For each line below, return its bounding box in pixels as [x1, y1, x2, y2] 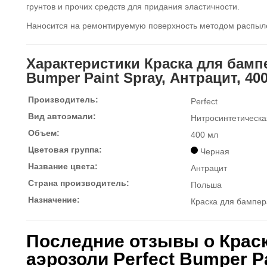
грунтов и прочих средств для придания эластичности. [26, 2, 240, 11]
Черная [200, 147, 229, 156]
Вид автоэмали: [28, 111, 96, 121]
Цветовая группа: [28, 145, 102, 154]
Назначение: [28, 195, 80, 204]
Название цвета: [28, 162, 98, 171]
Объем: [28, 128, 60, 138]
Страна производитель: [28, 178, 129, 188]
